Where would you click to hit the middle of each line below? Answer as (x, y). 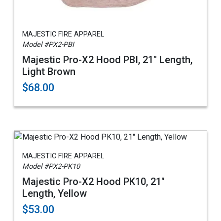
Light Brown (49, 72)
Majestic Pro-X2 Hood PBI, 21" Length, (107, 60)
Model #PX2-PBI (48, 45)
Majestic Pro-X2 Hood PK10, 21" (93, 181)
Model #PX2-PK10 (51, 166)
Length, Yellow (55, 193)
